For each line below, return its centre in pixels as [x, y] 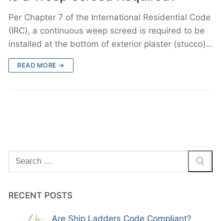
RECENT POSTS [40, 195]
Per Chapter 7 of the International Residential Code [110, 17]
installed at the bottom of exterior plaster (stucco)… [110, 44]
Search [22, 156]
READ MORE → [41, 65]
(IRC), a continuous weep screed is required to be [107, 30]
